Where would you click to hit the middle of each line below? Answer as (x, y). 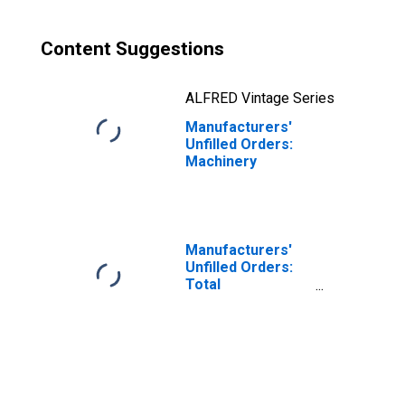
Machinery (221, 161)
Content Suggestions (132, 49)
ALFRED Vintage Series (260, 98)
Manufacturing (235, 301)
